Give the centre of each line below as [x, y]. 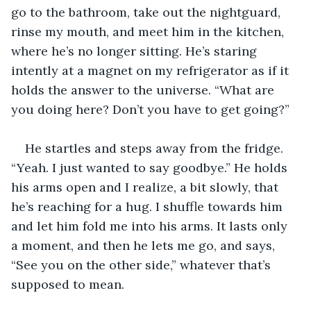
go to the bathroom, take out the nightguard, [148, 12]
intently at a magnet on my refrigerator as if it [152, 70]
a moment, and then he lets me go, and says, [145, 245]
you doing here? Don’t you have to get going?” [150, 109]
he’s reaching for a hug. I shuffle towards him [149, 206]
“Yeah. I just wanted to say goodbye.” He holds [151, 167]
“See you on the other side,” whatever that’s [143, 264]
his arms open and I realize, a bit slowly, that [146, 187]
